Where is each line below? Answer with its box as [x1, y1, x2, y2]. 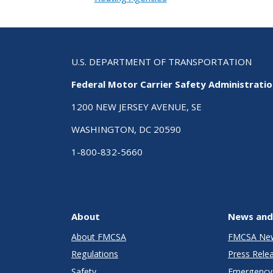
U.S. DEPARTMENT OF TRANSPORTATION [71, 55, 252, 68]
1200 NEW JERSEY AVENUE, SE [71, 100, 202, 113]
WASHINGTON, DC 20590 [71, 122, 181, 135]
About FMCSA [71, 230, 126, 243]
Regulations [71, 248, 118, 260]
